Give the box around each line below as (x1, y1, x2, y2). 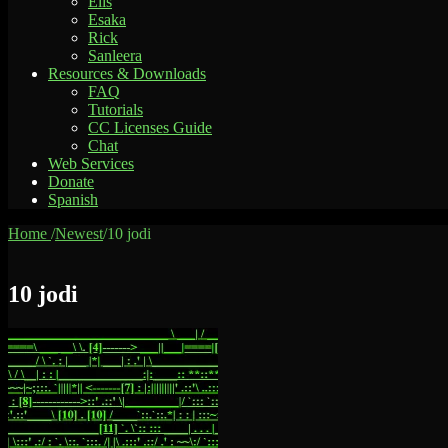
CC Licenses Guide (88, 119, 212, 136)
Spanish (48, 191, 98, 208)
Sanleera (88, 47, 142, 64)
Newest (55, 225, 103, 242)
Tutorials (88, 101, 143, 118)
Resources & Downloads (48, 65, 206, 82)
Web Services (48, 155, 134, 172)
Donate (48, 173, 94, 190)
